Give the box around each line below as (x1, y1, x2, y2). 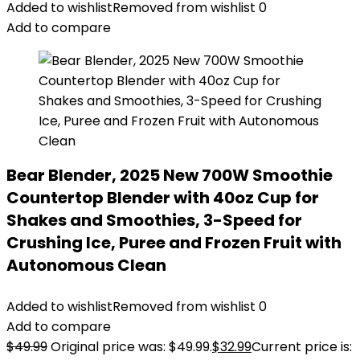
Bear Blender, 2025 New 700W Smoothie (6, 164, 333, 186)
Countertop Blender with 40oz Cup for (6, 186, 319, 209)
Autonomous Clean (6, 254, 166, 276)
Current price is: (252, 337, 352, 356)
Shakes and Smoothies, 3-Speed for (6, 209, 302, 231)
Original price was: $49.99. (51, 337, 212, 356)
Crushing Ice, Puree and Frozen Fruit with (6, 231, 342, 254)
